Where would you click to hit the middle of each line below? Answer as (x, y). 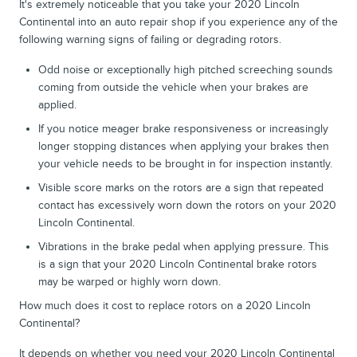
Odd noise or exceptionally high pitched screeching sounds (186, 69)
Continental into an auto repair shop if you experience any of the (178, 22)
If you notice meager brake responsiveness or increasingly (183, 128)
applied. (57, 104)
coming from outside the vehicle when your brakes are (173, 87)
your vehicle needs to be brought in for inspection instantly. (185, 163)
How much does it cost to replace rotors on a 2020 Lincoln (165, 305)
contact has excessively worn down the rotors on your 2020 (187, 205)
